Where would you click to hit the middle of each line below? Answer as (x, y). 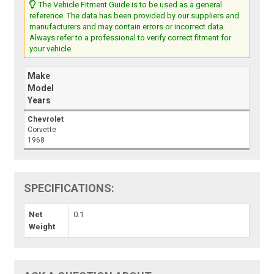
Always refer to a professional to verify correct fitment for (131, 38)
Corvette (42, 130)
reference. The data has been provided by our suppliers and (135, 16)
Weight (42, 227)
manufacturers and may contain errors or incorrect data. (128, 27)
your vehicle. (51, 49)
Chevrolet (46, 119)
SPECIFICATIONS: (69, 188)
